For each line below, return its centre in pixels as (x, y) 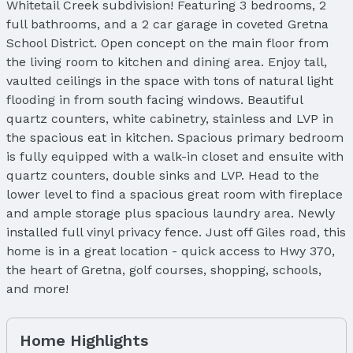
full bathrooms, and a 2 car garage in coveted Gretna (167, 24)
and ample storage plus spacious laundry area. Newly (171, 213)
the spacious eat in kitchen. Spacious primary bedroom (175, 137)
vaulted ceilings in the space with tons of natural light (170, 80)
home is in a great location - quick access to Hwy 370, (171, 251)
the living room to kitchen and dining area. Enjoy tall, (167, 61)
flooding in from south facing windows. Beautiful (154, 99)
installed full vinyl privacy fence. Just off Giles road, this (176, 232)
